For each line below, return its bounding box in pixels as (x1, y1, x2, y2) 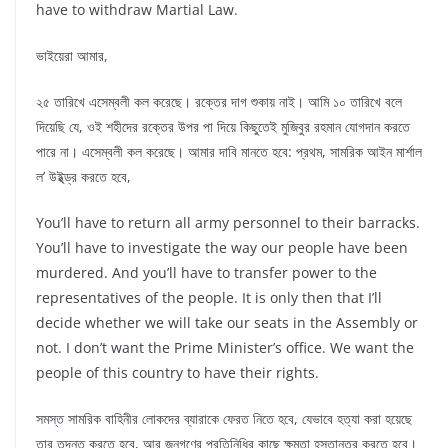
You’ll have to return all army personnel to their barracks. (36, 213, 420, 233)
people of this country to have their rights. (36, 363, 319, 383)
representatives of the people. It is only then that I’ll (36, 288, 382, 308)
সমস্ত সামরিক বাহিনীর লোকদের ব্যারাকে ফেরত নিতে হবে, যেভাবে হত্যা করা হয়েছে (36, 409, 412, 429)
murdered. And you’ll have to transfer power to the (36, 263, 377, 283)
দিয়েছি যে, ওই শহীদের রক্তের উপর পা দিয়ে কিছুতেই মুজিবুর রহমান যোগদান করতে (36, 117, 410, 137)
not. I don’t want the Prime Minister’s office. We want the (36, 338, 414, 358)
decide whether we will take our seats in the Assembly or (36, 313, 418, 333)
